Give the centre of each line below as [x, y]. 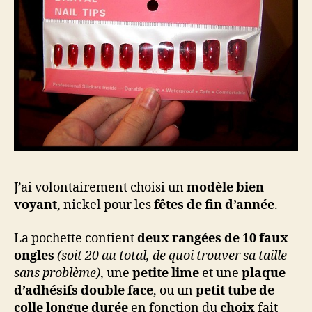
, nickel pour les [104, 205]
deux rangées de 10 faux [213, 238]
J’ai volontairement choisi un [100, 188]
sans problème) [57, 273]
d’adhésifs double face [84, 290]
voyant [36, 205]
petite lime [164, 273]
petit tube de [235, 290]
